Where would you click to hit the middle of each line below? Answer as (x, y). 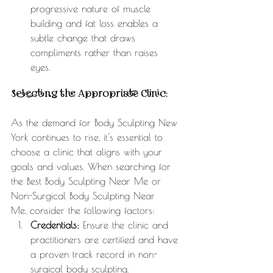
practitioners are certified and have (106, 240)
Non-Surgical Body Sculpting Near (85, 196)
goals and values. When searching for (93, 167)
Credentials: (55, 225)
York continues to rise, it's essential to (89, 137)
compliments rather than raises (96, 53)
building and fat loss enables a (96, 23)
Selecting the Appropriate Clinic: (89, 95)
